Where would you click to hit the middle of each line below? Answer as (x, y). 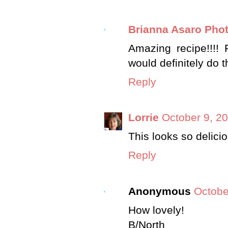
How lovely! (156, 210)
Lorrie (144, 118)
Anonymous (160, 191)
